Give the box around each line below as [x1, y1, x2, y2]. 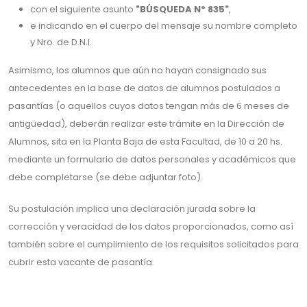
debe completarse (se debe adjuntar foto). [8, 171, 203, 184]
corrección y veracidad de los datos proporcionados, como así [8, 220, 293, 233]
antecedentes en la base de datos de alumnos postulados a [8, 82, 280, 95]
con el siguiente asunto [30, 3, 134, 16]
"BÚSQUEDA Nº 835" [134, 3, 229, 16]
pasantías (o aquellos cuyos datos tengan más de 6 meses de [8, 99, 289, 112]
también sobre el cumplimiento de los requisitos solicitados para [8, 238, 299, 251]
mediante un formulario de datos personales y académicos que [8, 153, 296, 166]
